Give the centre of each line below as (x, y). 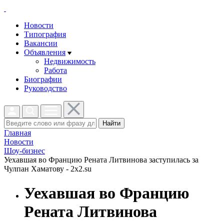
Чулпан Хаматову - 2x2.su (48, 169)
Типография (45, 34)
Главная (17, 133)
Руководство (45, 88)
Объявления (45, 52)
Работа (55, 70)
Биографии (43, 79)
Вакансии (41, 43)
